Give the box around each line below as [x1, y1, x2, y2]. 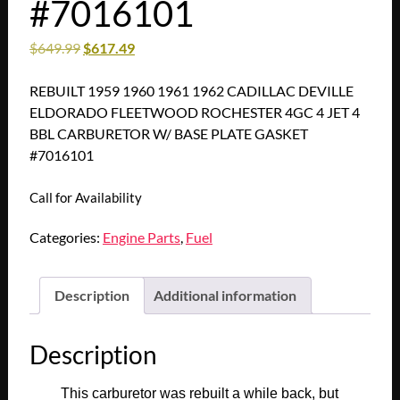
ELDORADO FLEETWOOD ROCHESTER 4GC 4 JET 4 [29, 104, 360, 121]
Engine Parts [102, 229, 180, 246]
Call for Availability [29, 189, 142, 206]
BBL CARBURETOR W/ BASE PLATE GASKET [29, 125, 308, 143]
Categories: [29, 229, 103, 246]
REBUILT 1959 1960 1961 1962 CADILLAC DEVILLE [29, 82, 354, 100]
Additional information [153, 287, 296, 304]
